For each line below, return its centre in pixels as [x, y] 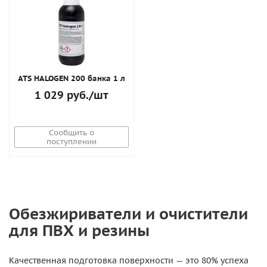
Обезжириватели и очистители [128, 213]
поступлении [72, 142]
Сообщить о [72, 133]
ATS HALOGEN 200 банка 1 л [72, 78]
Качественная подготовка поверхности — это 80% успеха [129, 260]
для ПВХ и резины [79, 230]
